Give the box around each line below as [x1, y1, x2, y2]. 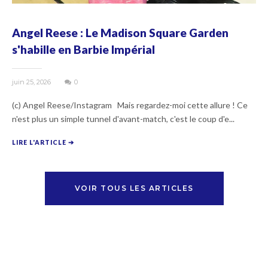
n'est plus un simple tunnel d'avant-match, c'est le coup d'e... [12, 113, 234, 124]
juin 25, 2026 [12, 77, 53, 86]
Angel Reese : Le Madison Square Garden [12, 25, 229, 39]
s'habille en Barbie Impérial [12, 42, 155, 56]
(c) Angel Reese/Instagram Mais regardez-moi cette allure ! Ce [12, 99, 248, 110]
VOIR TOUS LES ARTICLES [74, 183, 194, 193]
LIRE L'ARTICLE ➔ [12, 138, 74, 146]
